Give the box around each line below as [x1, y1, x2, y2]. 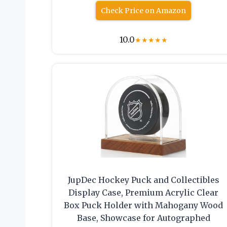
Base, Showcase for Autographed [77, 213, 210, 223]
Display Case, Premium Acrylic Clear [68, 187, 219, 198]
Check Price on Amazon [101, 6, 186, 16]
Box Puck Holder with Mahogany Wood [64, 200, 223, 211]
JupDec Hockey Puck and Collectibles [67, 175, 219, 185]
